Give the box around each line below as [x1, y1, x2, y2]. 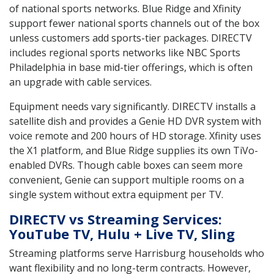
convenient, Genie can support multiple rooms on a [9, 172, 244, 187]
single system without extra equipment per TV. [9, 187, 223, 201]
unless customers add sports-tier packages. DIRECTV [9, 31, 252, 45]
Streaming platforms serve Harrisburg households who [9, 246, 264, 260]
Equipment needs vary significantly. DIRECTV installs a [9, 99, 256, 113]
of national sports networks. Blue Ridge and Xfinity [9, 1, 241, 15]
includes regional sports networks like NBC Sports [9, 45, 240, 59]
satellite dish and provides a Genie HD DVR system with [9, 114, 261, 128]
